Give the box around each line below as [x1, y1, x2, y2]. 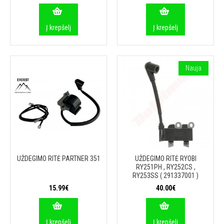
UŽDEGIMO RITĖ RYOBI [134, 154, 196, 162]
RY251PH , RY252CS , [135, 163, 195, 171]
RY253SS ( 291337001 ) [132, 171, 198, 179]
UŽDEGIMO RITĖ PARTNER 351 [16, 154, 100, 162]
